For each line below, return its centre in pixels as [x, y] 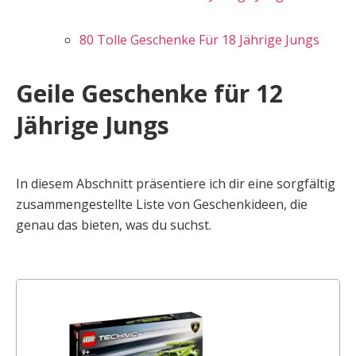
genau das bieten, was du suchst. [114, 225]
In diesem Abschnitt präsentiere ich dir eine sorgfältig [176, 184]
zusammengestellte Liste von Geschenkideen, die [162, 204]
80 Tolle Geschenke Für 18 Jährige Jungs [199, 40]
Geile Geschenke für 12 [149, 93]
